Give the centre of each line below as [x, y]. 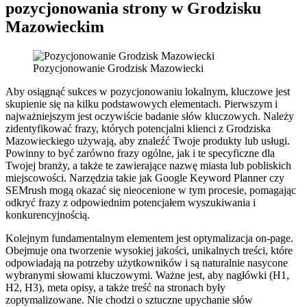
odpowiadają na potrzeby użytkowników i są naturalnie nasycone [147, 262]
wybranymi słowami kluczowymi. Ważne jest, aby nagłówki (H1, [147, 275]
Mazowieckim [55, 26]
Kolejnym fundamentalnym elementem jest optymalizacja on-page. [149, 238]
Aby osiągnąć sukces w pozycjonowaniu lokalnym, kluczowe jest [148, 91]
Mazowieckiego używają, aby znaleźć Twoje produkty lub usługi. [148, 140]
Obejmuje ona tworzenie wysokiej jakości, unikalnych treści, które [149, 250]
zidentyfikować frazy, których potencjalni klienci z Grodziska [138, 128]
